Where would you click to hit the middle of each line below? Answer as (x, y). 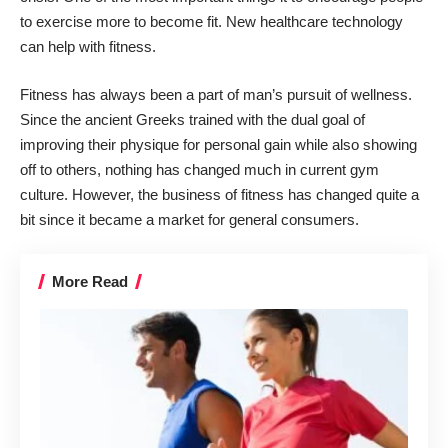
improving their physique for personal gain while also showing (218, 144)
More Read (90, 282)
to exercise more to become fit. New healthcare (176, 22)
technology (367, 22)
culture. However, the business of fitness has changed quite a (219, 194)
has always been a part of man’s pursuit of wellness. (242, 94)
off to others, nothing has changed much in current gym (199, 169)
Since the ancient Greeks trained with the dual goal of (192, 119)
